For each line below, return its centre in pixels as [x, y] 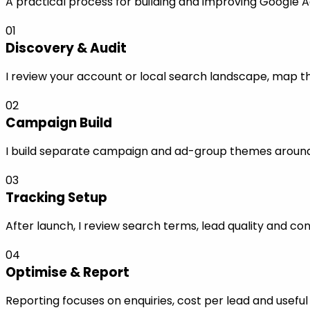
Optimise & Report [67, 272]
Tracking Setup [56, 198]
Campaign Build [59, 123]
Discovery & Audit [66, 48]
